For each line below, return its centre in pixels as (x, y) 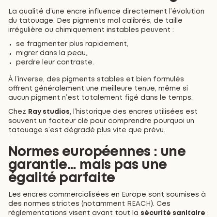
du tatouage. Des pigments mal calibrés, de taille (95, 21)
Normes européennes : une (97, 153)
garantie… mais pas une (87, 166)
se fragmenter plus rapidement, (72, 44)
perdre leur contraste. (55, 62)
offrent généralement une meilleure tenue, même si (98, 89)
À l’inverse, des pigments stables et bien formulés (96, 80)
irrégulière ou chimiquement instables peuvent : (91, 30)
